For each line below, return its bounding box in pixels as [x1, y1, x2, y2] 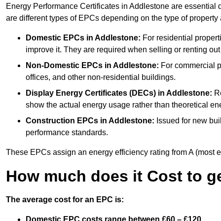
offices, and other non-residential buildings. [26, 73, 176, 82]
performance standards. [26, 128, 108, 137]
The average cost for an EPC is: [6, 195, 124, 204]
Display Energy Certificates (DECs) [26, 89, 156, 98]
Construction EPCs [26, 116, 98, 125]
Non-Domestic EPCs [26, 61, 103, 70]
